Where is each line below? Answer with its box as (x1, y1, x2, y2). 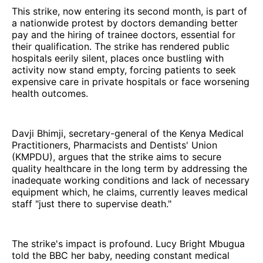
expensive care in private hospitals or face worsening (12, 75, 249, 87)
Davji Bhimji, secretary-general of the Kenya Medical (12, 127, 244, 139)
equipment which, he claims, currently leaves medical (12, 186, 248, 198)
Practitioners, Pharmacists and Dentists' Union (12, 139, 217, 151)
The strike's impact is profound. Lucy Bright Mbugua (12, 237, 245, 249)
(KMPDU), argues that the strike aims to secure (12, 150, 221, 163)
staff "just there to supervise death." (12, 197, 171, 210)
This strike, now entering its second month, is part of (12, 5, 247, 17)
